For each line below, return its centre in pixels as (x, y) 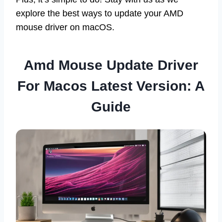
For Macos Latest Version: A (111, 86)
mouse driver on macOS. (65, 28)
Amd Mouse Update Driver (111, 65)
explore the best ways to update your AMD (100, 14)
